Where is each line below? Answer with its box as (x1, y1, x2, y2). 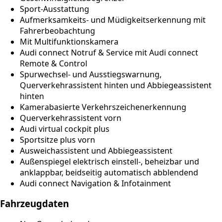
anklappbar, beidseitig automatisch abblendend (20, 167, 198, 178)
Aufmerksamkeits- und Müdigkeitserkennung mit (20, 14, 206, 26)
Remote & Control (20, 58, 87, 69)
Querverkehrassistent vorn (20, 112, 121, 124)
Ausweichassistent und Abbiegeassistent (20, 145, 172, 157)
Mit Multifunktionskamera (20, 36, 118, 48)
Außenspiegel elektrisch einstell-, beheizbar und (20, 156, 199, 167)
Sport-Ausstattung (20, 3, 89, 15)
